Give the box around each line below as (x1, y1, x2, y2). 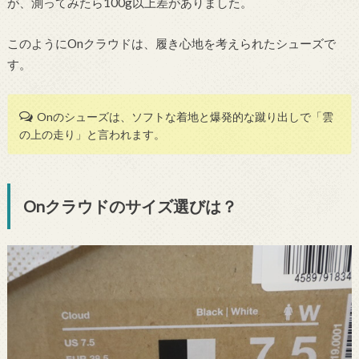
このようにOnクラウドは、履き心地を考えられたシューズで (6, 35, 336, 50)
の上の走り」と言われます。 (19, 127, 166, 142)
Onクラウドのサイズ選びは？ (22, 196, 237, 216)
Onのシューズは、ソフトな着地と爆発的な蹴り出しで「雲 (37, 110, 334, 124)
